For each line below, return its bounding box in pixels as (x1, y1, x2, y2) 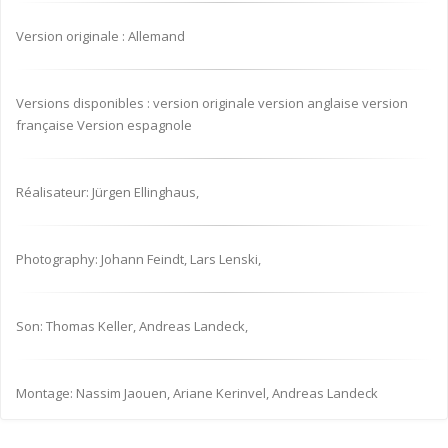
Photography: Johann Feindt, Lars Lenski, (16, 250, 261, 268)
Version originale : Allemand (16, 27, 185, 45)
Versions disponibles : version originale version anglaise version (16, 94, 408, 112)
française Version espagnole (16, 116, 192, 134)
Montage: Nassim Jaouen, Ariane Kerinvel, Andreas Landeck (16, 384, 378, 402)
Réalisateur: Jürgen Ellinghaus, (16, 183, 199, 201)
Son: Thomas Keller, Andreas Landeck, (16, 317, 248, 335)
